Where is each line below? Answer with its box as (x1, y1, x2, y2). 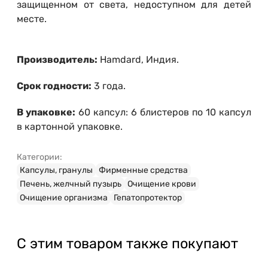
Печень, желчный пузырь (20, 179, 121, 190)
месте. (17, 13, 47, 25)
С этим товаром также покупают (17, 235, 238, 252)
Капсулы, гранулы (20, 165, 93, 176)
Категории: (17, 152, 62, 163)
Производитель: (17, 54, 98, 66)
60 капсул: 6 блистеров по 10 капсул (75, 106, 251, 118)
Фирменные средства (99, 165, 188, 176)
